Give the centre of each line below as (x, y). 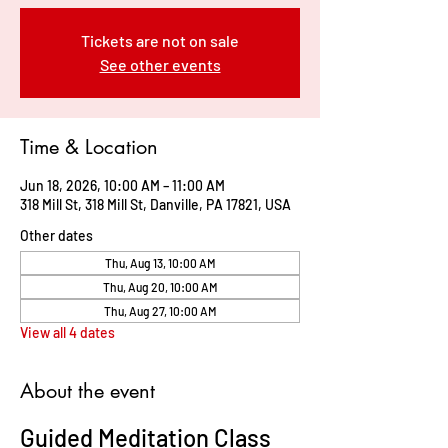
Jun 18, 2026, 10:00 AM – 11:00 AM (122, 185)
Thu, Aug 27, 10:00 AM (160, 310)
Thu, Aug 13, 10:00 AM (160, 262)
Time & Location (89, 146)
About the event (87, 390)
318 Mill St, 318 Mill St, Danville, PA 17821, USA (155, 204)
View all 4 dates (67, 332)
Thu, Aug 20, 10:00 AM (160, 286)
